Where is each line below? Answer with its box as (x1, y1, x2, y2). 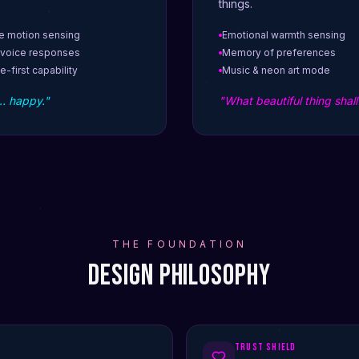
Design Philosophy (88, 259, 271, 294)
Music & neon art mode (222, 64, 330, 77)
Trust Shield (235, 341, 296, 354)
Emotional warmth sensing (222, 29, 345, 42)
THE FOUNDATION (111, 238, 248, 251)
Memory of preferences (222, 46, 336, 59)
